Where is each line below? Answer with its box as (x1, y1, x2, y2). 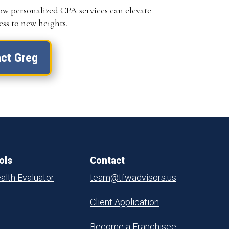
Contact (90, 155, 125, 166)
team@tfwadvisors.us (90, 172, 176, 184)
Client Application (90, 197, 159, 208)
